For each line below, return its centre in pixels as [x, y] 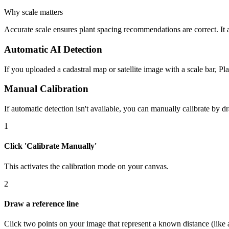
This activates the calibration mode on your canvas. [86, 166]
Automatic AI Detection [53, 49]
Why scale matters [33, 12]
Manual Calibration [46, 89]
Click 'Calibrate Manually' [50, 146]
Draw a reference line [41, 203]
